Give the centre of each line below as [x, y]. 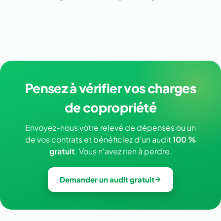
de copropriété [110, 107]
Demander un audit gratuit [107, 179]
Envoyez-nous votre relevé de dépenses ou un [110, 127]
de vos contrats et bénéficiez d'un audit [99, 139]
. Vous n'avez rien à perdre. [123, 151]
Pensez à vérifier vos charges [110, 88]
